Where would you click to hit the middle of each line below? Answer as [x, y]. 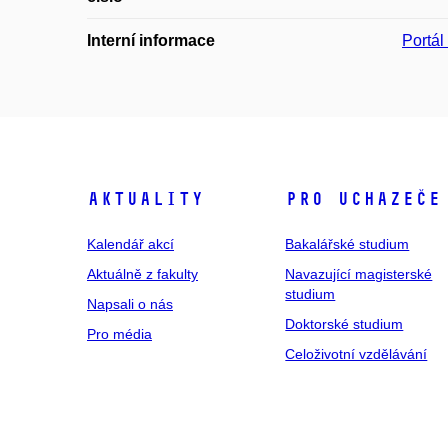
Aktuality [145, 198]
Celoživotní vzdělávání [356, 353]
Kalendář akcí [130, 243]
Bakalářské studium [347, 243]
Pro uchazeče [363, 198]
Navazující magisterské [359, 273]
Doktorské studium [344, 323]
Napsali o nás [130, 303]
